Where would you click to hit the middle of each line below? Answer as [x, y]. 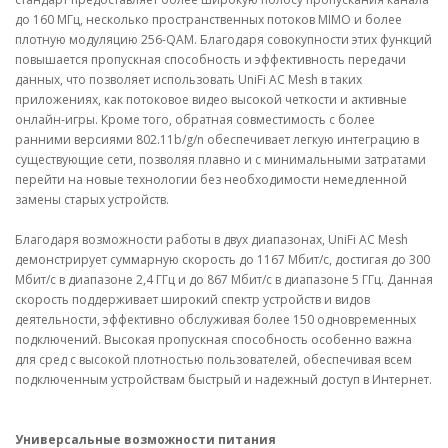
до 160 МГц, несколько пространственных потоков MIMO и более [208, 19]
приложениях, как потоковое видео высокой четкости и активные [211, 99]
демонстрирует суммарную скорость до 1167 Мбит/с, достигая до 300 [222, 259]
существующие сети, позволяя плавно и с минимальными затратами [220, 159]
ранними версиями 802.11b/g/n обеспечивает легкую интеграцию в [217, 139]
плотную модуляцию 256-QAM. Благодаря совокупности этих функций [223, 39]
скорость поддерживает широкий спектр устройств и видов [192, 299]
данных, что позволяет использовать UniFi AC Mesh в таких [188, 79]
